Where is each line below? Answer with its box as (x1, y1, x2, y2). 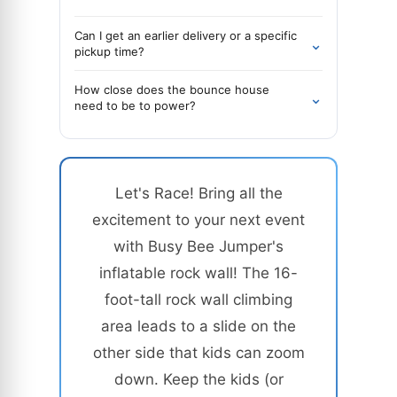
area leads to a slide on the (101, 317, 296, 335)
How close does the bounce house (74, 82, 269, 97)
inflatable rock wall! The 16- (99, 264, 298, 282)
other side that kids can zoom (92, 344, 305, 362)
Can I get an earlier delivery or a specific (74, 28, 297, 43)
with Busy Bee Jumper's (113, 237, 284, 255)
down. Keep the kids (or (113, 370, 284, 388)
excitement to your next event (92, 211, 305, 229)
